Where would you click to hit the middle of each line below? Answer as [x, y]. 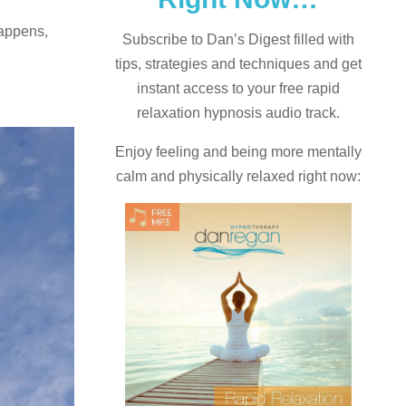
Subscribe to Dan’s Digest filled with [238, 39]
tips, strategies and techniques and [226, 63]
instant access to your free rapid [238, 88]
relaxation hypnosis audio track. [238, 112]
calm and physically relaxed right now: [238, 176]
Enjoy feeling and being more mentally [238, 151]
